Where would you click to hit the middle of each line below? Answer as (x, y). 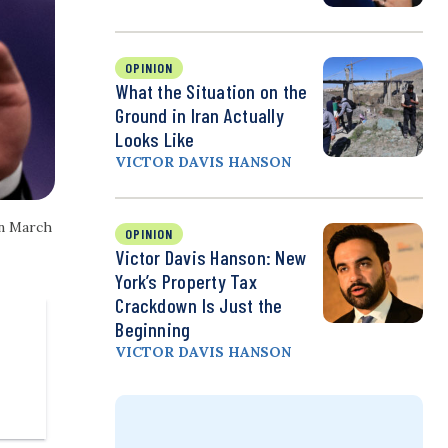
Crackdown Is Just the (199, 305)
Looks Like (155, 139)
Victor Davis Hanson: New (211, 257)
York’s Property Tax (186, 281)
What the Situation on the (211, 91)
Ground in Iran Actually (199, 115)
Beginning (153, 329)
